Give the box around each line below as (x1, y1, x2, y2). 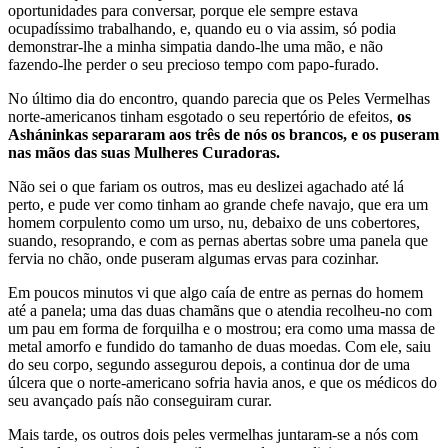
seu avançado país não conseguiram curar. (8, 392, 272, 409)
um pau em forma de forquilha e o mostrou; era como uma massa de (8, 320, 435, 337)
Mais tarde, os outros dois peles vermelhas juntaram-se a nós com (8, 426, 418, 443)
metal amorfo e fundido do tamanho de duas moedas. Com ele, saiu (8, 338, 431, 355)
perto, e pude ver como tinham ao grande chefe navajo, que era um (8, 196, 428, 213)
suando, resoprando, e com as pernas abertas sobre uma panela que (8, 232, 428, 249)
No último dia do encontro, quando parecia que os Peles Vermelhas (8, 90, 430, 107)
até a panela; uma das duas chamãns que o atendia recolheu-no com (8, 302, 432, 319)
